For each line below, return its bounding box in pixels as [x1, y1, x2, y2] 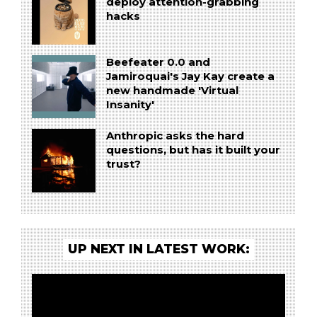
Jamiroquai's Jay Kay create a [105, 69, 275, 83]
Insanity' [105, 98, 154, 111]
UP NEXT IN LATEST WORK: [67, 241, 250, 256]
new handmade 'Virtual [105, 83, 238, 97]
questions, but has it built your [105, 144, 280, 157]
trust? [105, 158, 141, 171]
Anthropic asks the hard [105, 129, 244, 143]
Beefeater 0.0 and [105, 55, 210, 69]
